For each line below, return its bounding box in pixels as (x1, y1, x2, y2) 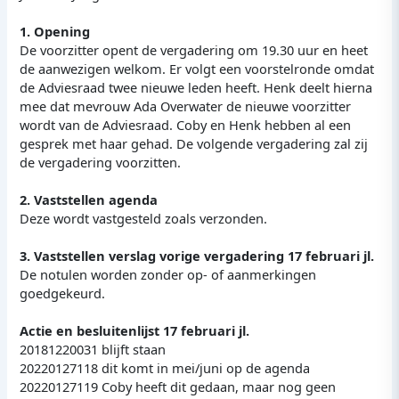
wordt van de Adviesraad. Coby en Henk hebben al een (20, 115, 352, 134)
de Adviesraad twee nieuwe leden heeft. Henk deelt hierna (20, 77, 373, 96)
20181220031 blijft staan (20, 339, 167, 358)
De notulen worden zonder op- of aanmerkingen (20, 265, 317, 283)
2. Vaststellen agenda (20, 190, 159, 208)
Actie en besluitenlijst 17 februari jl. (20, 321, 250, 339)
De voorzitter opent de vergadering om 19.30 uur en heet (20, 40, 369, 59)
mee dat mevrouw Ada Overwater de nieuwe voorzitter (20, 96, 352, 115)
